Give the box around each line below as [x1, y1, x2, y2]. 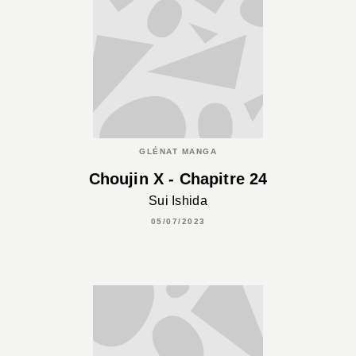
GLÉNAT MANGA [139, 147, 217, 157]
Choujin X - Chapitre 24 [88, 170, 268, 188]
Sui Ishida [149, 193, 207, 207]
